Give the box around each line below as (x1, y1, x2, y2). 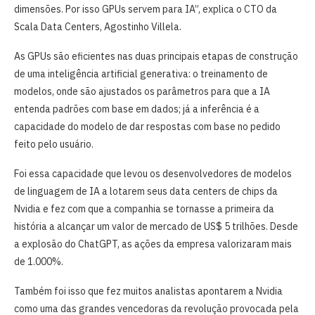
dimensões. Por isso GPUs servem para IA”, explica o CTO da (14, 2, 277, 15)
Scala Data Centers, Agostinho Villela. (14, 20, 181, 33)
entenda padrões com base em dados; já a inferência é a (14, 102, 259, 115)
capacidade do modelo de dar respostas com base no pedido (14, 120, 281, 133)
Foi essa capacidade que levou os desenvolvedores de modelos (14, 167, 292, 180)
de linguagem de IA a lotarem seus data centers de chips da (14, 184, 278, 198)
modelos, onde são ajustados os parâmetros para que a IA (14, 84, 270, 98)
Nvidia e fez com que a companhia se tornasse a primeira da (14, 202, 274, 215)
